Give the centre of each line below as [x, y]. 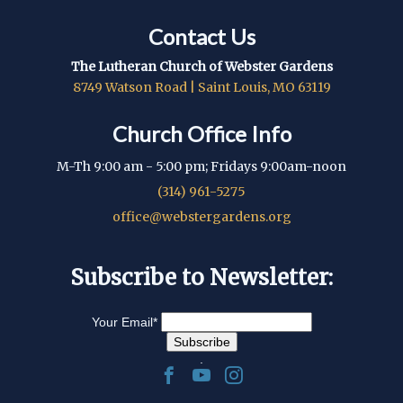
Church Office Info [201, 133]
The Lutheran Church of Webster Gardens [201, 66]
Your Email [122, 322]
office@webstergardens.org [201, 216]
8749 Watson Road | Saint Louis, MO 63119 [201, 87]
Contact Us [201, 36]
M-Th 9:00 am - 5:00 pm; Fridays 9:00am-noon [201, 166]
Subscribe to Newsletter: [201, 277]
